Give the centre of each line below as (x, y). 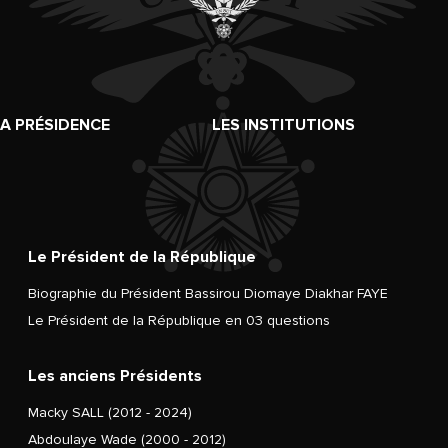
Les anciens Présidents (114, 375)
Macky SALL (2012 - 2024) (109, 412)
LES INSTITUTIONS (283, 124)
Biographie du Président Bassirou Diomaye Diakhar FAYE (207, 293)
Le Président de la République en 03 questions (178, 320)
